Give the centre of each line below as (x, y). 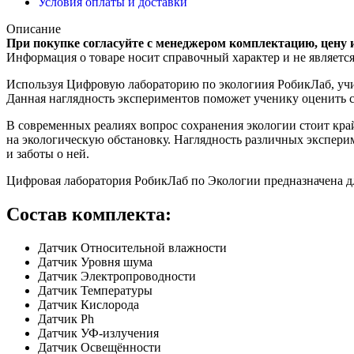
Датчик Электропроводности (117, 276)
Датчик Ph (66, 318)
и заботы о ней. (48, 153)
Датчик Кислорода (88, 304)
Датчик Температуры (95, 290)
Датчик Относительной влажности (132, 247)
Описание (34, 28)
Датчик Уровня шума (95, 262)
